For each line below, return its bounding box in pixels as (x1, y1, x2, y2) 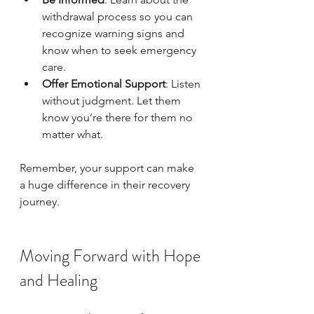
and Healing (20, 268, 97, 292)
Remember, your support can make (20, 161, 197, 175)
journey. (20, 195, 60, 208)
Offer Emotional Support (42, 77, 165, 90)
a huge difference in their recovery (20, 178, 193, 191)
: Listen (165, 77, 203, 90)
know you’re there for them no (42, 111, 196, 124)
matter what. (42, 128, 103, 141)
